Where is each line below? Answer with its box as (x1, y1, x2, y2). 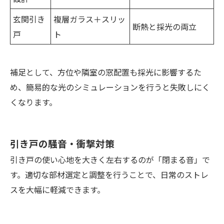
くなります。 (10, 96, 57, 108)
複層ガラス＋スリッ (53, 13, 125, 25)
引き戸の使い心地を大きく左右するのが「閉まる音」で (10, 153, 210, 166)
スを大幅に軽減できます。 (10, 183, 105, 196)
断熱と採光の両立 (132, 20, 196, 33)
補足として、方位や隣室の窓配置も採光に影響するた (10, 66, 201, 78)
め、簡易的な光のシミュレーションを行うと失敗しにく (10, 81, 210, 93)
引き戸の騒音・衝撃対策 (10, 136, 114, 150)
